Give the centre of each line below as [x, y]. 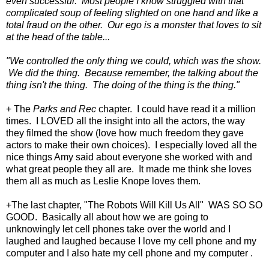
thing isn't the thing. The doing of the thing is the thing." [123, 85]
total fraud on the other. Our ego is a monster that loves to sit [134, 25]
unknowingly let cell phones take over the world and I [118, 229]
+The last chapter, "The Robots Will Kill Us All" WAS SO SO [134, 205]
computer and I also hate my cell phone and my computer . [129, 253]
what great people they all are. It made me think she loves [129, 169]
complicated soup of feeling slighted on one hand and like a [132, 13]
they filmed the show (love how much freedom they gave [125, 133]
